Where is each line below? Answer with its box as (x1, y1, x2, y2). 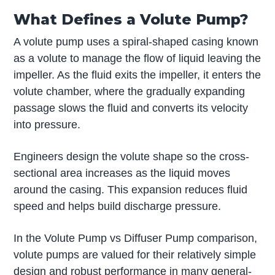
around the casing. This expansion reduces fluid (14, 183, 248, 196)
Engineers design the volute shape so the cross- (14, 150, 250, 163)
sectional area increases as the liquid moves (14, 166, 231, 179)
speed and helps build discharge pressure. (14, 199, 222, 212)
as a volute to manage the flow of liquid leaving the (14, 52, 261, 64)
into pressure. (14, 118, 81, 131)
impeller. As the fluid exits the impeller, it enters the (14, 68, 261, 81)
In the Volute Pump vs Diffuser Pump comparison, (14, 231, 258, 244)
